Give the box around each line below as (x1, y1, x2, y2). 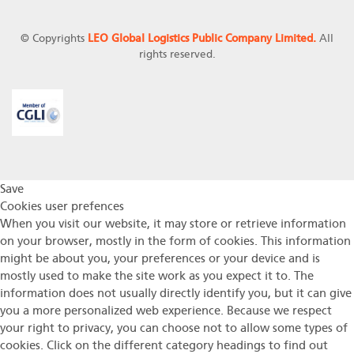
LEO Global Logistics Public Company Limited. (88, 29, 316, 47)
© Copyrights (21, 29, 88, 47)
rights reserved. (138, 45, 216, 62)
